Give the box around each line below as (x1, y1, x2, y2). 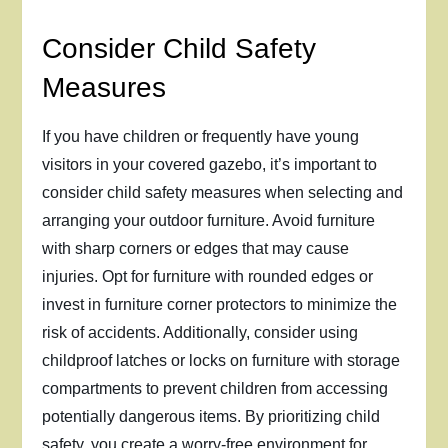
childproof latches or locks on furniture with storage (42, 352, 401, 369)
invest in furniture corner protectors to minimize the (42, 296, 398, 313)
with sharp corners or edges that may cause (42, 240, 350, 257)
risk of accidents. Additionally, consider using (42, 324, 359, 341)
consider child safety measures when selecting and (42, 184, 404, 201)
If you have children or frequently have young (42, 128, 360, 145)
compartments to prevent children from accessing (42, 380, 389, 397)
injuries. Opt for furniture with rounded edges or (42, 268, 374, 285)
